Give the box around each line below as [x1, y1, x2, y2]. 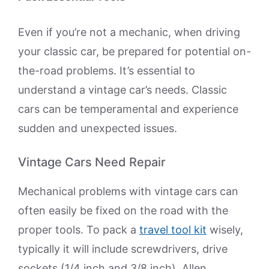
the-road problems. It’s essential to [18, 64, 195, 77]
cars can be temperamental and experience [18, 103, 238, 116]
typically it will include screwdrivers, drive [18, 243, 228, 256]
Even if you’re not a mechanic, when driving [18, 26, 240, 39]
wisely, [207, 223, 243, 237]
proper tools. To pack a [18, 223, 139, 237]
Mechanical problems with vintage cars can [18, 185, 238, 198]
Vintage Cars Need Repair [18, 155, 166, 170]
